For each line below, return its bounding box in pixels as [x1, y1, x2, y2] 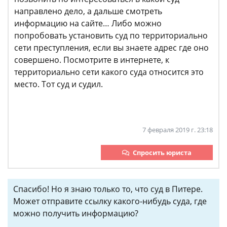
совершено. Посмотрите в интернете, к [14, 54, 169, 66]
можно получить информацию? [13, 208, 138, 219]
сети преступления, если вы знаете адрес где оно [14, 42, 209, 54]
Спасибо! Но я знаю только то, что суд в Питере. [13, 183, 203, 195]
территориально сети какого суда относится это [14, 66, 204, 78]
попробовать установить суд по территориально [14, 30, 208, 42]
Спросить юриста [133, 148, 192, 158]
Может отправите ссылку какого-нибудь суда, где [13, 196, 207, 207]
